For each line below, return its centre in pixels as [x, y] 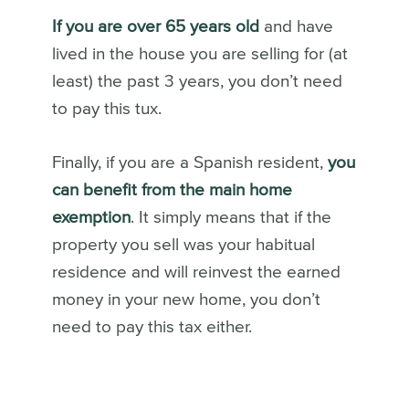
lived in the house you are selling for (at [199, 54]
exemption [91, 217]
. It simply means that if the [231, 217]
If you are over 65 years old [155, 26]
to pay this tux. [106, 109]
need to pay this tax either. [154, 327]
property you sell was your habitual [183, 245]
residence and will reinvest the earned [196, 272]
